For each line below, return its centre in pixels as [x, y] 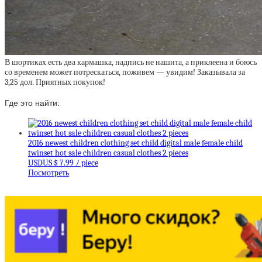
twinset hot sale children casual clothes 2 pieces [108, 153]
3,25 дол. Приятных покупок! [55, 82]
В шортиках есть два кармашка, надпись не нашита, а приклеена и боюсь [131, 62]
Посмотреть [49, 173]
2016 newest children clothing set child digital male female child [135, 143]
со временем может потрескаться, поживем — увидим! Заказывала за [125, 72]
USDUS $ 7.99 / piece [63, 163]
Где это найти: [32, 103]
